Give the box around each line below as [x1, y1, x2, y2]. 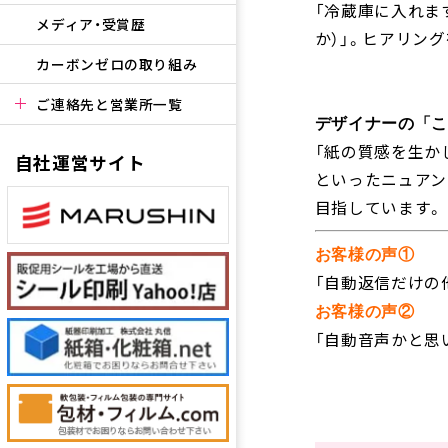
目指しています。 [314, 196, 444, 220]
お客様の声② [314, 302, 415, 320]
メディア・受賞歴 [36, 13, 146, 34]
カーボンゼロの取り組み [36, 53, 198, 74]
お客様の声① [314, 245, 415, 263]
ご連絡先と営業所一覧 [36, 94, 183, 115]
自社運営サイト [14, 149, 146, 176]
